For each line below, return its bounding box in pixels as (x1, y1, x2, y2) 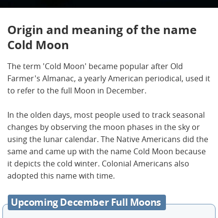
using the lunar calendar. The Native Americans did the (7, 134, 208, 145)
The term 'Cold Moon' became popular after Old (7, 61, 183, 72)
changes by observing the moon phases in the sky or (7, 122, 200, 133)
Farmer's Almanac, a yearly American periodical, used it (7, 73, 210, 84)
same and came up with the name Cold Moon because (7, 146, 206, 157)
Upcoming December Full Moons (11, 196, 163, 209)
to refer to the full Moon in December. (7, 85, 148, 96)
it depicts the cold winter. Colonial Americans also (7, 158, 189, 169)
